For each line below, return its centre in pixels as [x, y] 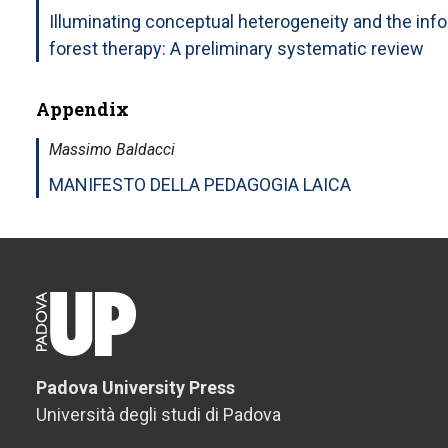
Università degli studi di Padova [158, 414]
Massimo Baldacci [112, 149]
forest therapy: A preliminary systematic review [236, 48]
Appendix [82, 108]
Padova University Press [135, 387]
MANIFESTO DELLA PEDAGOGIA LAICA [200, 184]
